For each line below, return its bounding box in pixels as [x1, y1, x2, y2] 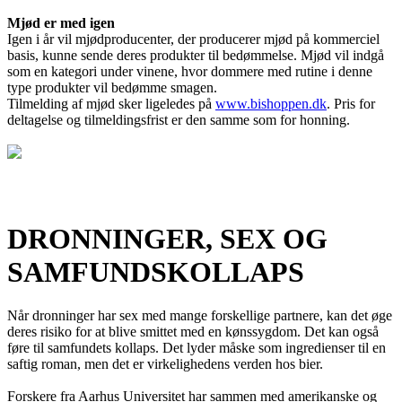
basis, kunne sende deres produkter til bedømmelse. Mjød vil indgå [7, 48, 384, 64]
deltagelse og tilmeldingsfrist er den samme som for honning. [7, 112, 350, 128]
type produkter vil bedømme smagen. [7, 80, 217, 96]
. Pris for [327, 96, 375, 112]
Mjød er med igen [7, 15, 115, 31]
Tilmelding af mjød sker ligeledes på [7, 96, 215, 112]
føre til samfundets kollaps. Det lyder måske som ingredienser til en [7, 340, 386, 356]
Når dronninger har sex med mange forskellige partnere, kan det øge [7, 308, 392, 324]
